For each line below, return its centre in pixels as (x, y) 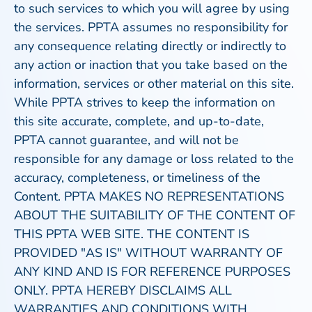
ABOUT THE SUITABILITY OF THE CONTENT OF (155, 215)
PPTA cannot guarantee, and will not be (126, 140)
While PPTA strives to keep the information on (145, 102)
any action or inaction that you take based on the (151, 65)
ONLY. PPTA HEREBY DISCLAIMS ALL (123, 290)
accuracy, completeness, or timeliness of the (137, 178)
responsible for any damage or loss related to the (154, 159)
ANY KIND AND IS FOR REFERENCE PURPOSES (152, 272)
